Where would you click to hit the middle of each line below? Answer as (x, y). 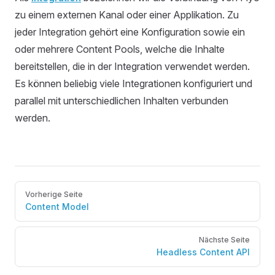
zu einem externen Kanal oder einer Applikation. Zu (127, 15)
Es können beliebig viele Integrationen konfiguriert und (134, 83)
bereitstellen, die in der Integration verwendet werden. (132, 66)
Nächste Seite (224, 240)
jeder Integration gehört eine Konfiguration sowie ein (130, 32)
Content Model (57, 207)
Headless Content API (203, 252)
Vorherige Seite (54, 194)
